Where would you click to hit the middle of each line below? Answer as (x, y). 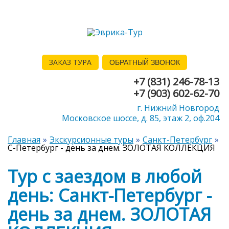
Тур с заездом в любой (105, 177)
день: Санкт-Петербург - (110, 196)
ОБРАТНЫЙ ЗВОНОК (145, 62)
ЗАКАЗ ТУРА (70, 62)
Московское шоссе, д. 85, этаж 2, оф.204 (141, 118)
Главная (24, 140)
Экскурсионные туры (91, 140)
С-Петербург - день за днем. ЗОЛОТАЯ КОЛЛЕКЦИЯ (111, 148)
